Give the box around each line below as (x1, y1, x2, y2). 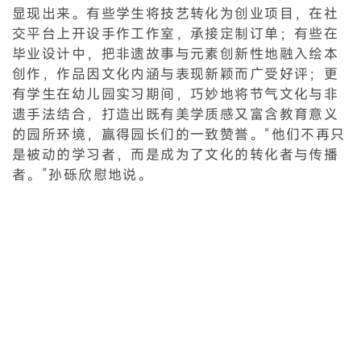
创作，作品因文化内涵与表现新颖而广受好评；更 (12, 64, 339, 84)
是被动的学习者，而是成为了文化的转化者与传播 (12, 145, 339, 164)
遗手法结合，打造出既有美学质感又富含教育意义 (12, 105, 339, 124)
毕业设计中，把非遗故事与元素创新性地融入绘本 (12, 44, 339, 64)
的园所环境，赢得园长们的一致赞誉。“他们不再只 (12, 125, 346, 144)
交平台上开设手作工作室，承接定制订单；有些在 (12, 24, 339, 44)
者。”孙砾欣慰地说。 (12, 165, 153, 185)
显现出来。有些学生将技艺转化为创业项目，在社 (12, 4, 339, 23)
